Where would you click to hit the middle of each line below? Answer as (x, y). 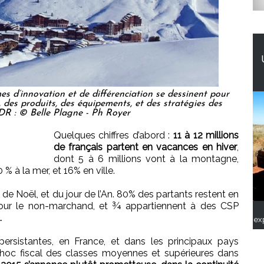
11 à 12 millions (206, 136)
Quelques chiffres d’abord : (113, 136)
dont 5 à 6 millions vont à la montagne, (146, 159)
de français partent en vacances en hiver (145, 147)
